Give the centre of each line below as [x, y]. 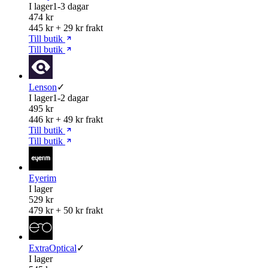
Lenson [43, 87]
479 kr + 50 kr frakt [66, 210]
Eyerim [42, 178]
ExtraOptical [53, 248]
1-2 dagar [71, 98]
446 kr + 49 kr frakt [66, 119]
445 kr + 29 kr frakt [66, 28]
